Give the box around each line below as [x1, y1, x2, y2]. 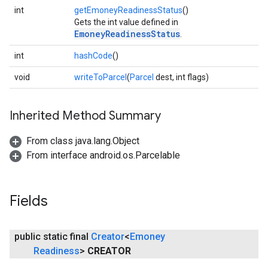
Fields [10, 192, 48, 210]
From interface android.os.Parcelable [26, 150, 180, 161]
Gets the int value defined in [74, 17, 178, 27]
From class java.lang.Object [26, 135, 139, 147]
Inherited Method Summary [10, 108, 161, 123]
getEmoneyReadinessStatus [74, 5, 182, 15]
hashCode [74, 51, 112, 60]
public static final [14, 231, 91, 242]
